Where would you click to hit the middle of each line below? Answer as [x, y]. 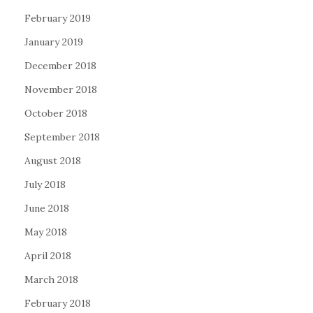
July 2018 [45, 184]
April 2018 [48, 256]
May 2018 [46, 232]
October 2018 [56, 113]
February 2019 [58, 18]
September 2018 [62, 137]
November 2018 [61, 89]
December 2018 [60, 66]
